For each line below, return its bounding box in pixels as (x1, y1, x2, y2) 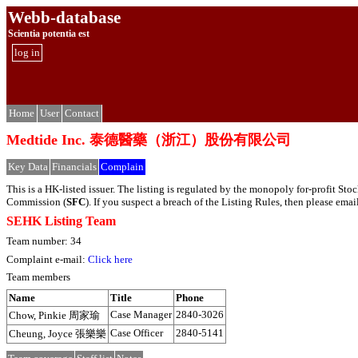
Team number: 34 (6, 235, 82, 248)
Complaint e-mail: (6, 253, 88, 265)
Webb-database (8, 8, 121, 26)
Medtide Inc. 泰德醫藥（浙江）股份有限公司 (6, 132, 291, 149)
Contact (65, 107, 99, 119)
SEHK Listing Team (6, 214, 116, 229)
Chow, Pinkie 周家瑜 (9, 308, 100, 321)
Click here (88, 253, 133, 265)
